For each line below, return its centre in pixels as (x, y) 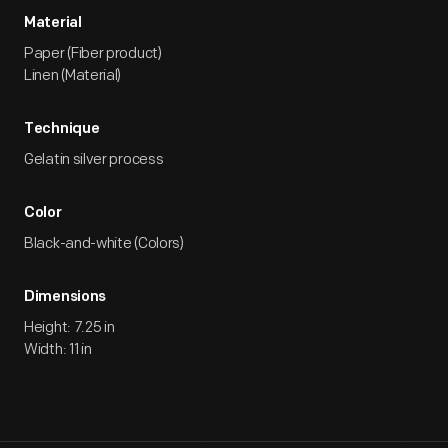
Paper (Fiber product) (93, 53)
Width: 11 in (58, 349)
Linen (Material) (73, 75)
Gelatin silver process (94, 159)
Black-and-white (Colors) (104, 243)
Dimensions (65, 297)
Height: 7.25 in (69, 327)
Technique (62, 129)
